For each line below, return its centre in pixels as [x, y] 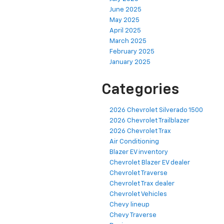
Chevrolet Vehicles [138, 194]
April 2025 [125, 31]
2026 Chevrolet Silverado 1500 [156, 110]
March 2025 [128, 41]
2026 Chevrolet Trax [140, 131]
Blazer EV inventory [139, 152]
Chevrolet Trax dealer [142, 184]
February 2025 [132, 52]
